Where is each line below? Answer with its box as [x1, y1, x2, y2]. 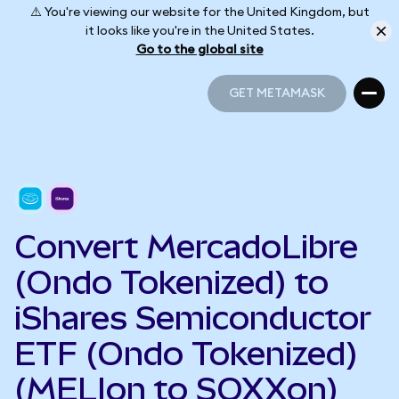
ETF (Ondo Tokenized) [14, 335, 358, 372]
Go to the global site [135, 43, 264, 56]
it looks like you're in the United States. [85, 24, 314, 37]
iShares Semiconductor [14, 299, 371, 337]
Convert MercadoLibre [14, 228, 358, 265]
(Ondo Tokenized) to [14, 264, 329, 301]
